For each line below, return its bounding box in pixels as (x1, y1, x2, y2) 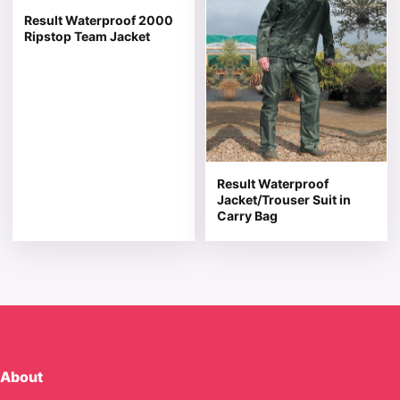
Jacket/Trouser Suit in (217, 192, 351, 208)
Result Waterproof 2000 (24, 12, 173, 28)
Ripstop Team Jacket (24, 28, 150, 44)
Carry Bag (217, 208, 278, 224)
